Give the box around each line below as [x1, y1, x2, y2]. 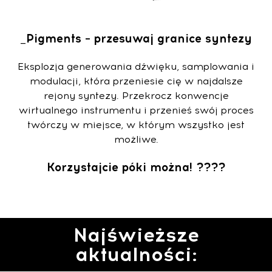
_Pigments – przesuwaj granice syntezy [20, 32, 252, 46]
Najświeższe [73, 223, 199, 247]
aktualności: [75, 243, 197, 267]
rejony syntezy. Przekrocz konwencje [43, 90, 229, 102]
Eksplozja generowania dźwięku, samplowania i [18, 61, 254, 73]
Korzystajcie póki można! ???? [47, 160, 225, 175]
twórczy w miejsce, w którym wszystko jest [27, 119, 245, 131]
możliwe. [114, 134, 158, 146]
